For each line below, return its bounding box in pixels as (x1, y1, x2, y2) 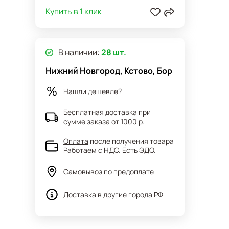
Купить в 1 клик (45, 6, 102, 17)
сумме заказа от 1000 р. (63, 117, 145, 126)
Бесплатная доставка (63, 107, 137, 117)
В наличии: (58, 47, 100, 58)
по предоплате (103, 166, 154, 176)
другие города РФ (103, 189, 163, 199)
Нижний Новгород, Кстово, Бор (45, 65, 172, 76)
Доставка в (63, 189, 102, 199)
